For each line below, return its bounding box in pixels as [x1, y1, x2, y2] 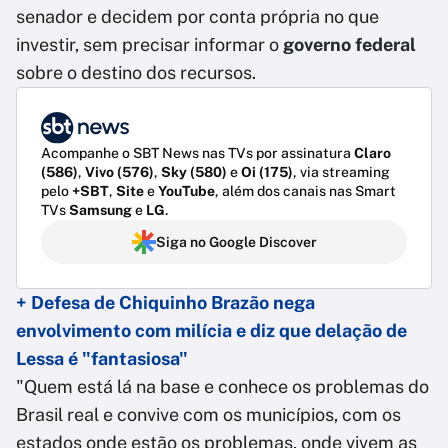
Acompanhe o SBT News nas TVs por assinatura [41, 145, 354, 162]
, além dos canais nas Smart [215, 183, 396, 200]
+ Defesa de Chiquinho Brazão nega [16, 292, 315, 314]
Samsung [69, 202, 132, 219]
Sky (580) [161, 164, 227, 181]
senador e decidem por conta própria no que [16, 6, 379, 27]
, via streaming [293, 164, 390, 181]
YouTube [158, 183, 215, 200]
